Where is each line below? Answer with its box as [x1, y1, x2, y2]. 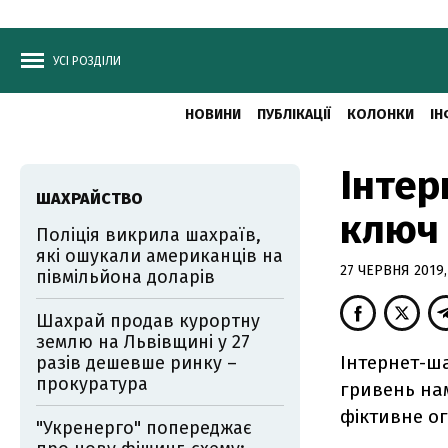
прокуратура [36, 373, 148, 395]
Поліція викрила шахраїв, [36, 224, 261, 246]
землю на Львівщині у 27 [36, 331, 250, 353]
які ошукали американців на [36, 245, 283, 267]
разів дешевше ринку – [36, 352, 237, 374]
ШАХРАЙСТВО [36, 189, 143, 208]
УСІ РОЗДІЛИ [53, 54, 121, 68]
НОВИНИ [184, 106, 241, 123]
